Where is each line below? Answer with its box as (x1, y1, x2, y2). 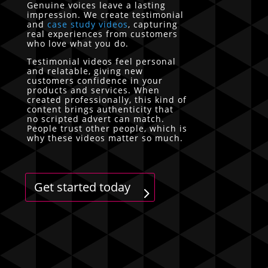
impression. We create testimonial (26, 8, 184, 20)
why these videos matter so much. (26, 132, 183, 144)
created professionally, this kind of (26, 93, 187, 105)
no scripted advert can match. (26, 112, 165, 124)
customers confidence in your (26, 74, 163, 86)
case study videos (47, 18, 128, 30)
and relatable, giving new (26, 65, 143, 77)
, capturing (127, 18, 178, 30)
